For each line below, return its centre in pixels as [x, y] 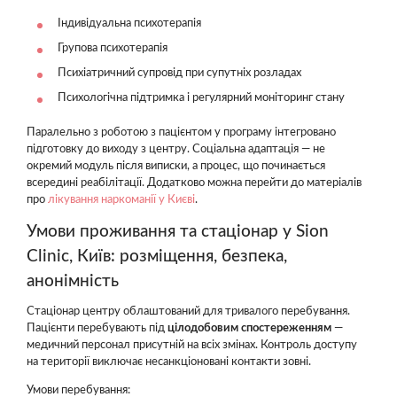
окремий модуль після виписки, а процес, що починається [176, 166]
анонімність [73, 281]
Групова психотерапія [113, 48]
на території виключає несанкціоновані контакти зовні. [169, 362]
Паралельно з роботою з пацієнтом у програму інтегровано [181, 132]
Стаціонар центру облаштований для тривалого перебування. [188, 311]
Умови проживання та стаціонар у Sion [178, 232]
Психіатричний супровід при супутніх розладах [179, 73]
